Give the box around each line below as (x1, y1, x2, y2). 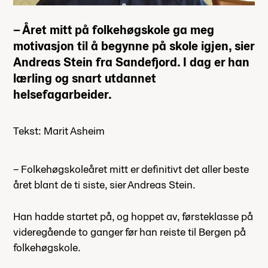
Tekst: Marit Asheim (13, 124, 105, 138)
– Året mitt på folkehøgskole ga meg (13, 22, 214, 38)
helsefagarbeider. (13, 86, 112, 103)
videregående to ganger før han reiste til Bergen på (13, 225, 246, 239)
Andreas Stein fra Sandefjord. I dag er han (13, 54, 249, 71)
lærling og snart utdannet (13, 70, 156, 87)
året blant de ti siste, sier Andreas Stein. (13, 178, 196, 192)
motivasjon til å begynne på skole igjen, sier (13, 38, 254, 54)
